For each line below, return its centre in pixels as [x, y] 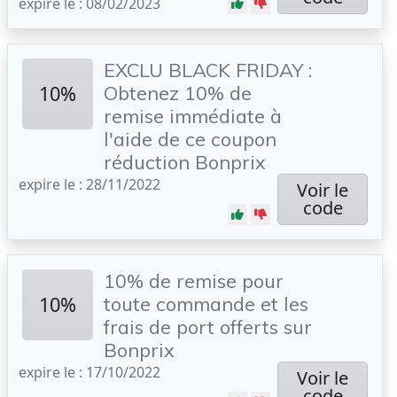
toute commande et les [206, 304]
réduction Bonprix [185, 162]
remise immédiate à [193, 116]
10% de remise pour [194, 280]
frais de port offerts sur [208, 327]
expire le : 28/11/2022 [90, 184]
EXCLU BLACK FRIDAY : [208, 70]
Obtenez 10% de [178, 93]
